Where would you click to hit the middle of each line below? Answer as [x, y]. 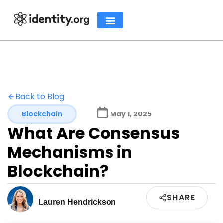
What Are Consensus [94, 133]
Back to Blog [40, 96]
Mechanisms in [70, 152]
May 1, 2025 [131, 114]
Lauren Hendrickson [77, 202]
